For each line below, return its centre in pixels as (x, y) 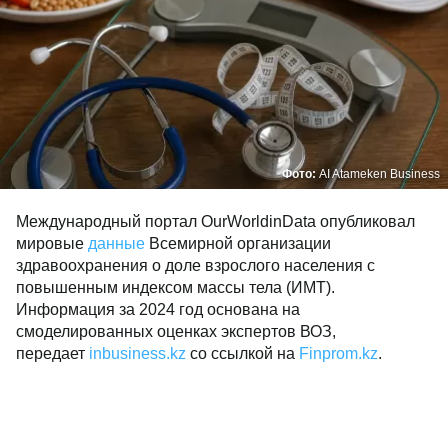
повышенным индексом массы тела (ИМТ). (175, 287)
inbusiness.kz (137, 353)
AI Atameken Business (379, 174)
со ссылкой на (242, 353)
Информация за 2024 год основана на (158, 309)
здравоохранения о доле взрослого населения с (195, 265)
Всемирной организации (238, 243)
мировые (52, 243)
